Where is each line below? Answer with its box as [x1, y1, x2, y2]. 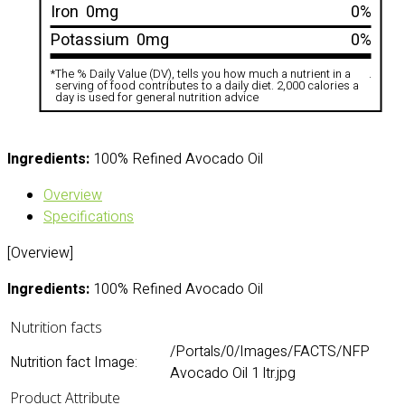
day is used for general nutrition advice [54, 89, 259, 106]
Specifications [43, 206, 134, 228]
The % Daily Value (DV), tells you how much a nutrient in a [54, 65, 351, 82]
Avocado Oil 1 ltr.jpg [170, 363, 296, 384]
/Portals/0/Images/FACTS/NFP [170, 341, 370, 363]
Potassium [50, 28, 129, 52]
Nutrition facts [10, 317, 102, 337]
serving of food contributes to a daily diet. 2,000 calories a [54, 77, 359, 94]
